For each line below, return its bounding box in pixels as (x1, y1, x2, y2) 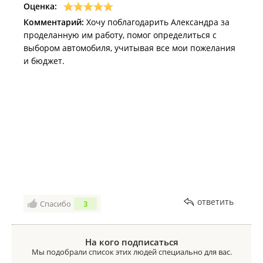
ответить (197, 196, 234, 207)
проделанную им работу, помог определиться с (23, 29, 217, 41)
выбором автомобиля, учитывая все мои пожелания (23, 42, 235, 53)
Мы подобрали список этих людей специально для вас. (31, 247, 232, 257)
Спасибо (40, 198, 71, 209)
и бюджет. (23, 55, 65, 66)
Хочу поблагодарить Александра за (84, 16, 230, 28)
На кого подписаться (85, 236, 178, 248)
